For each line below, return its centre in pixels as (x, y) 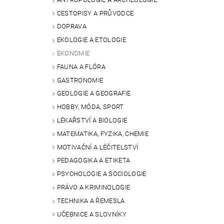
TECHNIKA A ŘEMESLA (91, 200)
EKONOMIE (73, 53)
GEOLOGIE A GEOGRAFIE (94, 93)
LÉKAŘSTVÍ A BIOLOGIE (92, 120)
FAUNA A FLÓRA (81, 66)
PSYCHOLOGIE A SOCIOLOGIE (101, 174)
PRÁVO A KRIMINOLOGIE (93, 187)
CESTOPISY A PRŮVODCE (95, 13)
